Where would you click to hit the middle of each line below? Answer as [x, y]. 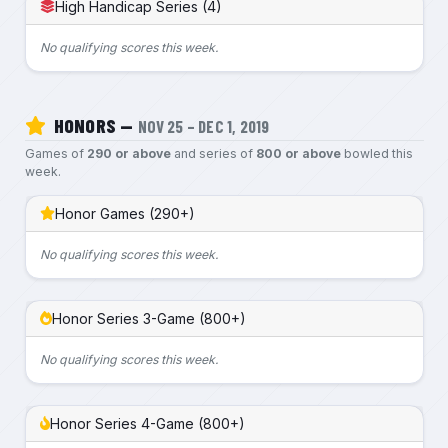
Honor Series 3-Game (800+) [148, 318]
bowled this [376, 153]
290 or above [128, 153]
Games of [55, 153]
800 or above [298, 153]
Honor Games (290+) [125, 213]
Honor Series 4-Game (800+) [147, 423]
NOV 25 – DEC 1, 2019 [203, 125]
